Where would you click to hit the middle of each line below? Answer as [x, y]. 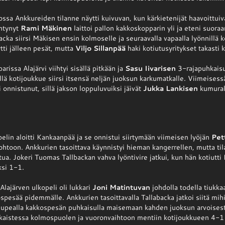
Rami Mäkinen [46, 28]
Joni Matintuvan [122, 187]
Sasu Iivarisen [151, 68]
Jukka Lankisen [171, 88]
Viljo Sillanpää [101, 48]
